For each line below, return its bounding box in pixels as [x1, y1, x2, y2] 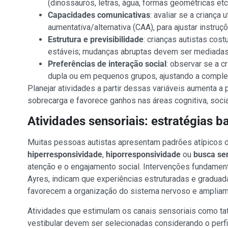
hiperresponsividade [27, 150, 102, 160]
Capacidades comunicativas [47, 10, 150, 20]
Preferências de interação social [47, 59, 166, 69]
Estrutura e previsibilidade [47, 34, 144, 44]
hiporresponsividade [105, 150, 181, 160]
